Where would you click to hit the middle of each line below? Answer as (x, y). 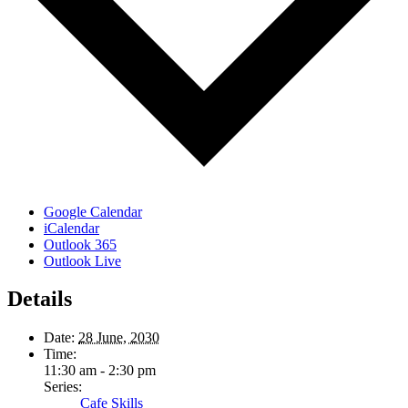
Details (40, 299)
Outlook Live (82, 260)
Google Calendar (93, 211)
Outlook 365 (80, 244)
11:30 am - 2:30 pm (100, 371)
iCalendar (71, 228)
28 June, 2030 (119, 338)
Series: (63, 387)
